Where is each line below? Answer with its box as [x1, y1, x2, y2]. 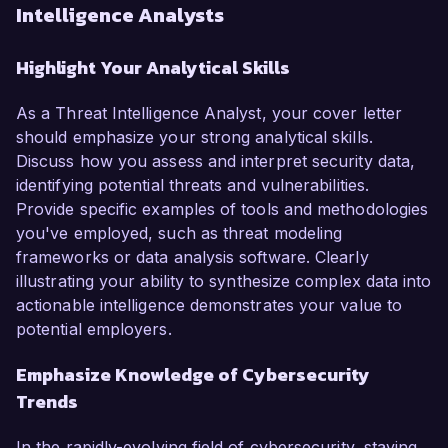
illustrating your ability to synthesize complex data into [16, 271, 432, 292]
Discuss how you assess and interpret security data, [16, 151, 416, 172]
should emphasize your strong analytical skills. [16, 127, 373, 148]
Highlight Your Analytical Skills [16, 54, 290, 82]
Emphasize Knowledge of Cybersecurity [16, 361, 370, 389]
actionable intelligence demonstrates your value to [16, 295, 402, 316]
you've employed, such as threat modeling [16, 223, 343, 244]
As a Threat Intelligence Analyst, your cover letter [16, 103, 403, 124]
